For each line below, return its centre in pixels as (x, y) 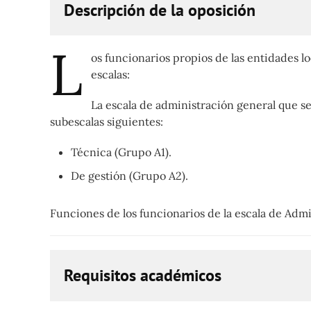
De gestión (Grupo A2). (129, 176)
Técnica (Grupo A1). (121, 152)
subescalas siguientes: (107, 122)
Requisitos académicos (143, 276)
